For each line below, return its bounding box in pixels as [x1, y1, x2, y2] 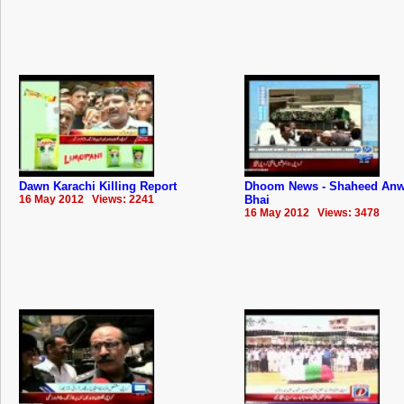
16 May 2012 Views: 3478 [244, 206, 380, 219]
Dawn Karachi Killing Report [19, 179, 177, 193]
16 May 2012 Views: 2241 [19, 192, 154, 206]
